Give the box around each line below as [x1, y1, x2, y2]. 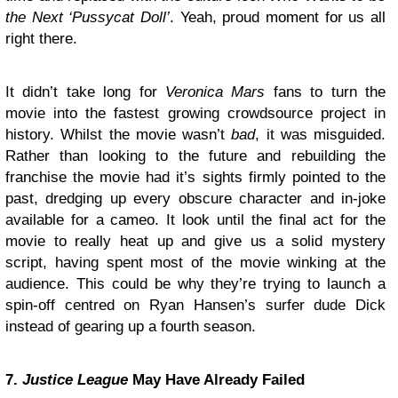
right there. [5, 29, 77, 47]
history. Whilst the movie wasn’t [5, 125, 232, 143]
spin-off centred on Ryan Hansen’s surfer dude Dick [5, 296, 386, 314]
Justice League [22, 370, 128, 388]
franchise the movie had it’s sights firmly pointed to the [5, 168, 386, 186]
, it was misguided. [255, 125, 386, 143]
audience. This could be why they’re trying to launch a [5, 275, 386, 292]
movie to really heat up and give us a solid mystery [5, 232, 386, 250]
